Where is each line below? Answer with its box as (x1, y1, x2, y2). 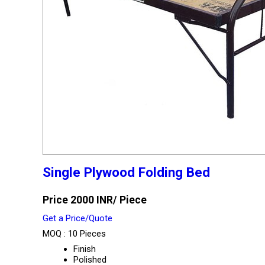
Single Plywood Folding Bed (43, 164, 210, 180)
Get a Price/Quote (43, 213, 112, 224)
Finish (73, 244, 96, 254)
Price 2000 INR (43, 194, 113, 206)
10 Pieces (68, 228, 106, 239)
